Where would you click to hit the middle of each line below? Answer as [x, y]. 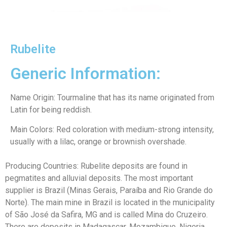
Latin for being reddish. [51, 110]
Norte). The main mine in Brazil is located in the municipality [110, 203]
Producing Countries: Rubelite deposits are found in [96, 166]
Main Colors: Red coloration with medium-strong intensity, [112, 129]
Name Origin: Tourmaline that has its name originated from [112, 98]
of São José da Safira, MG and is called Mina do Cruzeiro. [106, 215]
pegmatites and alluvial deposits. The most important [99, 178]
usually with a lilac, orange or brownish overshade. [98, 141]
